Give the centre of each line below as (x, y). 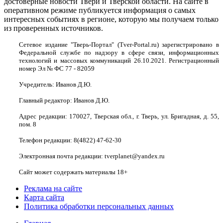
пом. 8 (28, 124)
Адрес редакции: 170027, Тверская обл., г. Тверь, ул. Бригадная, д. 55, (119, 116)
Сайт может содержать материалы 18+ (73, 172)
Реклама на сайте (53, 188)
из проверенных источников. (54, 28)
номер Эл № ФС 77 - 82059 (57, 68)
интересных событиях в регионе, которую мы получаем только (111, 19)
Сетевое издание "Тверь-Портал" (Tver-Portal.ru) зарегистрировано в (119, 44)
